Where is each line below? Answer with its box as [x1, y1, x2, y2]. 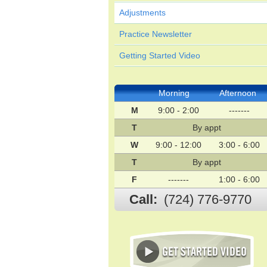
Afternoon [219, 88, 256, 98]
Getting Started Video [119, 51, 200, 60]
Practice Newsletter [119, 29, 192, 39]
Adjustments [119, 8, 166, 17]
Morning [159, 88, 190, 98]
